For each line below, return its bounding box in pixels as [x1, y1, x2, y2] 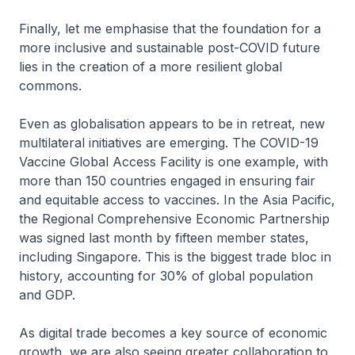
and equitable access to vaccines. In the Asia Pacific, [19, 192, 335, 208]
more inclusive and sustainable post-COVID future [19, 40, 320, 56]
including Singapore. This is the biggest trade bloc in [19, 249, 331, 265]
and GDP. [19, 287, 75, 303]
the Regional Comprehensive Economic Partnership [19, 211, 330, 227]
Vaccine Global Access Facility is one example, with [19, 154, 328, 170]
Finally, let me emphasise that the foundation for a [19, 21, 321, 37]
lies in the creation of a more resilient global [19, 59, 282, 75]
